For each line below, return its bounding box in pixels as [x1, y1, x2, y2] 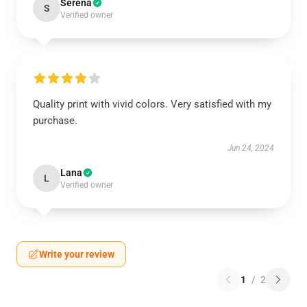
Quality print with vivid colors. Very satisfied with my [33, 98, 271, 110]
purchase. [33, 114, 77, 127]
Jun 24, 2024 [228, 143, 274, 153]
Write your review [39, 249, 114, 260]
